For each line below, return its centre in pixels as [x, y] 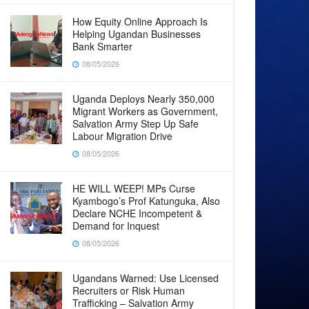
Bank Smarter [102, 46]
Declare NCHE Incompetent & [137, 213]
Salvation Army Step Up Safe [136, 123]
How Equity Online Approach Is [140, 21]
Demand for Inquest [116, 226]
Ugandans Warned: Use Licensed [146, 278]
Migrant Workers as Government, [145, 111]
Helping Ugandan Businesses [137, 34]
